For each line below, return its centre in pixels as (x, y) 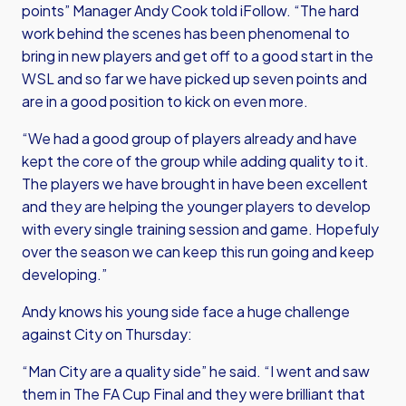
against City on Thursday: (107, 334)
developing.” (64, 274)
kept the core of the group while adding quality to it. (195, 161)
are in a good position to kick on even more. (165, 101)
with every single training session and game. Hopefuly (200, 229)
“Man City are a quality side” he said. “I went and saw (196, 371)
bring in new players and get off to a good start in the (198, 56)
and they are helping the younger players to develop (196, 206)
